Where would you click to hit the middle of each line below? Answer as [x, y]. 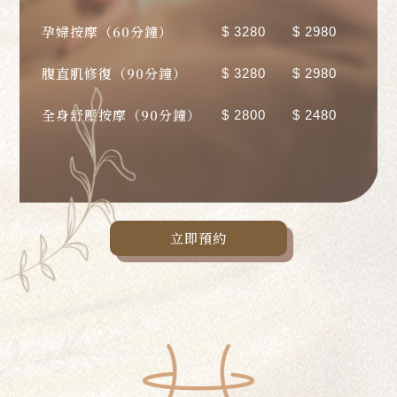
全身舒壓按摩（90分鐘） [122, 114]
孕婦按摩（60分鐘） [108, 31]
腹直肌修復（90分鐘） [115, 73]
